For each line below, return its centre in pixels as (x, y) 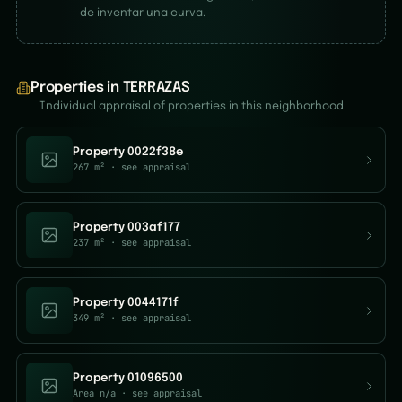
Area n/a (94, 393)
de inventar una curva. (143, 13)
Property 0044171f (126, 303)
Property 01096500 (128, 378)
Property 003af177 (127, 227)
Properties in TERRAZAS (110, 87)
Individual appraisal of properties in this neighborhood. (193, 106)
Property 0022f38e (128, 152)
